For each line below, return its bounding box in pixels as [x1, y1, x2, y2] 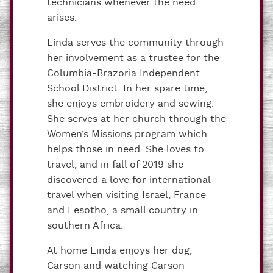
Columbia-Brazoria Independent [47, 66, 200, 80]
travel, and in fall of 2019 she [47, 158, 183, 171]
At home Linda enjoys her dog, [47, 244, 192, 257]
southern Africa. [47, 219, 123, 232]
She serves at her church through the [47, 112, 226, 126]
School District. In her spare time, [47, 82, 207, 95]
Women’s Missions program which [47, 127, 207, 141]
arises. [47, 11, 77, 24]
